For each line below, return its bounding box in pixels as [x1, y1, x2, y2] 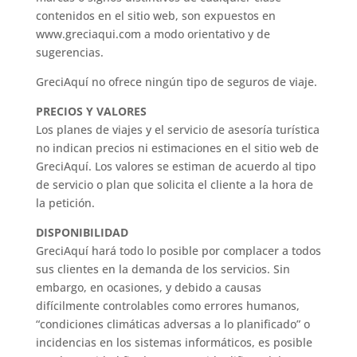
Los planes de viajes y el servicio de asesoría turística [35, 122, 320, 137]
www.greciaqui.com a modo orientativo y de [35, 26, 270, 41]
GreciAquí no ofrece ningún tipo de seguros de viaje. [35, 74, 317, 89]
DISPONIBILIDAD [35, 225, 128, 240]
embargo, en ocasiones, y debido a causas [35, 280, 261, 295]
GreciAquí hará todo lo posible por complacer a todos [35, 243, 321, 258]
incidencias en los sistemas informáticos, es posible [35, 335, 312, 350]
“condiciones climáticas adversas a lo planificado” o [35, 316, 310, 331]
